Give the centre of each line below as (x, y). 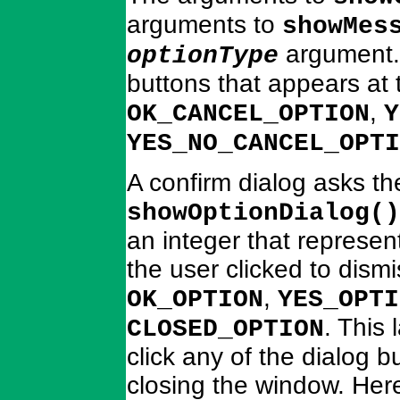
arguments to (204, 24)
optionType (203, 55)
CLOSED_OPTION (225, 329)
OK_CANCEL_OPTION (248, 113)
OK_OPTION (195, 299)
